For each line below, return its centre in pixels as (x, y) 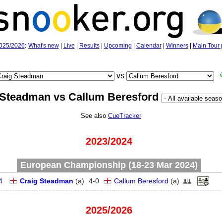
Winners (177, 46)
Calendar (149, 46)
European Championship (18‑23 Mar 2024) (109, 165)
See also (94, 116)
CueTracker (125, 116)
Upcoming (118, 46)
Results (89, 46)
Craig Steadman (47, 181)
